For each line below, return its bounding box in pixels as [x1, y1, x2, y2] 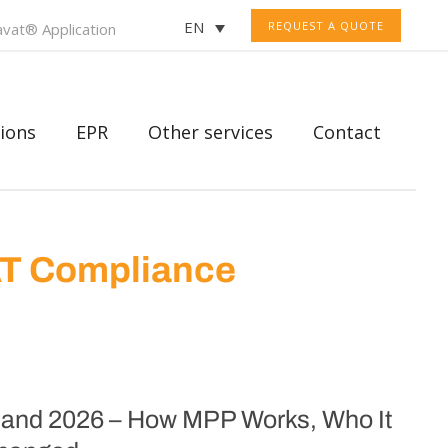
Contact [313, 120, 381, 144]
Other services [148, 120, 273, 144]
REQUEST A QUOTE [268, 18, 384, 33]
